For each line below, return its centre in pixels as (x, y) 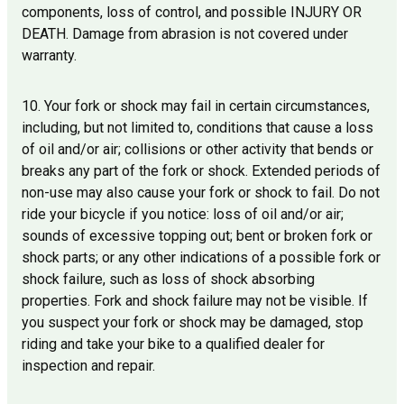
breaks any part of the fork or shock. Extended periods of (201, 171)
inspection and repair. (88, 366)
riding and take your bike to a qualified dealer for (173, 344)
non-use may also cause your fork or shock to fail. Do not (201, 193)
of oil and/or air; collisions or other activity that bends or (197, 150)
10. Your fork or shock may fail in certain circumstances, (196, 106)
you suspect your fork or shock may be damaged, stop (193, 323)
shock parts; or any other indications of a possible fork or (201, 258)
